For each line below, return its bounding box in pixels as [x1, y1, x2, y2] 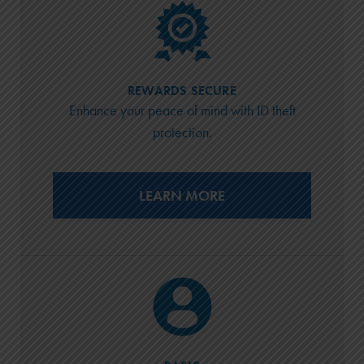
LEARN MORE [138, 186, 225, 205]
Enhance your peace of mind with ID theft [68, 101, 296, 119]
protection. [152, 123, 212, 141]
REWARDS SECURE [128, 82, 236, 99]
